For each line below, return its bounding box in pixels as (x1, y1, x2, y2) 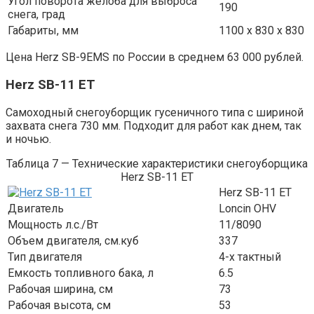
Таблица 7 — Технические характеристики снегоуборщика (6, 156, 308, 170)
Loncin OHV (219, 201, 276, 215)
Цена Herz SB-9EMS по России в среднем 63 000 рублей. (6, 50, 303, 64)
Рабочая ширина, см (8, 282, 113, 296)
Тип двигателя (8, 250, 82, 264)
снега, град (8, 8, 65, 22)
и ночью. (6, 132, 51, 146)
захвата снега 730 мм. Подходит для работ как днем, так (6, 118, 301, 132)
